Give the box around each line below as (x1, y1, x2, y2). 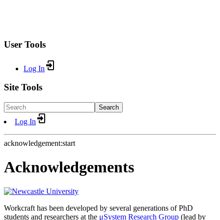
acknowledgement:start (4, 139, 75, 148)
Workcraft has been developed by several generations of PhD (4, 203, 193, 212)
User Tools (4, 39, 46, 50)
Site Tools (4, 82, 42, 93)
